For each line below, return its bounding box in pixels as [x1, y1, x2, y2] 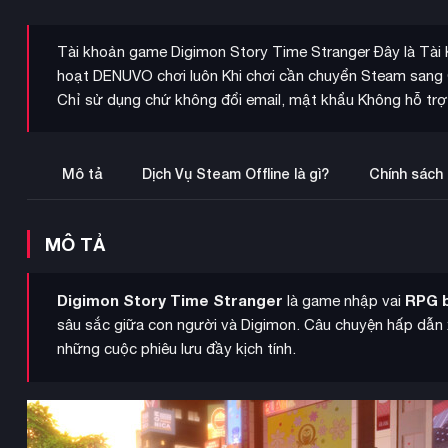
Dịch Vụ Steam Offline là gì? [142, 165, 329, 183]
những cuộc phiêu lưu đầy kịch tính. [57, 340, 297, 358]
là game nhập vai [283, 292, 406, 310]
